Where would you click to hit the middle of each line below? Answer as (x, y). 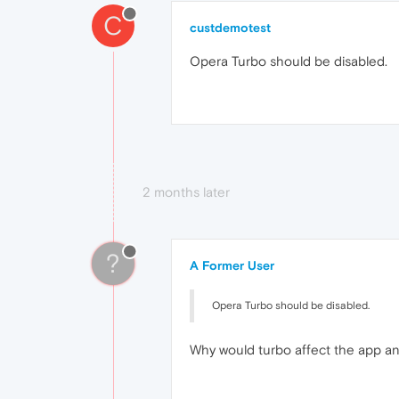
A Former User (232, 265)
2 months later (186, 192)
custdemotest (230, 28)
